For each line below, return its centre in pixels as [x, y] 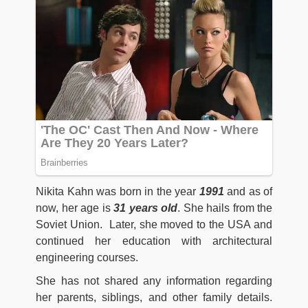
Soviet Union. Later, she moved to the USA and [154, 224]
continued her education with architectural [154, 241]
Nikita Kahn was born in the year [118, 191]
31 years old [145, 208]
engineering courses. [87, 257]
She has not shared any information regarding [154, 280]
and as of [248, 191]
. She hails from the [225, 208]
